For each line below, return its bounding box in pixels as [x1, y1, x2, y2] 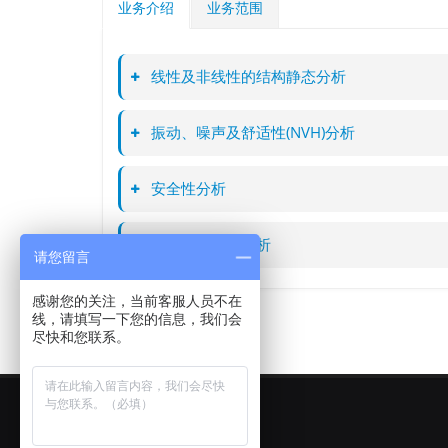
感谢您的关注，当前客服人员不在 [32, 293, 242, 309]
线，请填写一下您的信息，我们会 [32, 311, 242, 327]
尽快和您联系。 [32, 329, 130, 345]
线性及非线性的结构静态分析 [147, 66, 346, 87]
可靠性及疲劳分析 [147, 234, 271, 255]
